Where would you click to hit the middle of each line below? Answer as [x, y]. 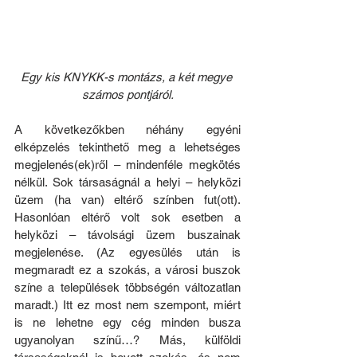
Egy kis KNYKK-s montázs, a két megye [127, 76]
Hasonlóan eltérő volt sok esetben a [127, 217]
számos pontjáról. [127, 94]
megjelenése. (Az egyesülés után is [127, 252]
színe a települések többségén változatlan [127, 287]
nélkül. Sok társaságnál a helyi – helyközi [127, 182]
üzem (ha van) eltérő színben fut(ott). [127, 199]
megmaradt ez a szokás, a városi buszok [127, 269]
